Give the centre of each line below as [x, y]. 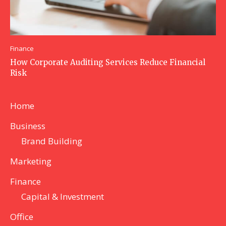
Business [28, 126]
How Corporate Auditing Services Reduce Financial [108, 63]
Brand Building [52, 141]
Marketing [31, 161]
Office [22, 217]
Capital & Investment [63, 197]
